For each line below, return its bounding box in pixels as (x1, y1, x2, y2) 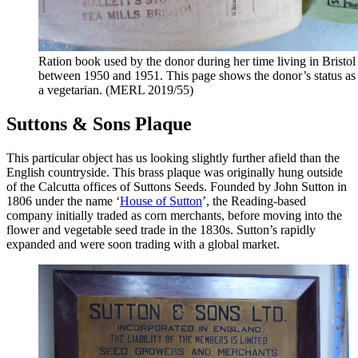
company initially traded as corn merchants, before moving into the (6, 208, 342, 222)
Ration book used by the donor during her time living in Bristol (38, 54, 356, 68)
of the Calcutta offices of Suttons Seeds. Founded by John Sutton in (6, 179, 347, 193)
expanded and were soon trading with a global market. (6, 237, 280, 251)
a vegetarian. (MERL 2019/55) (38, 82, 193, 97)
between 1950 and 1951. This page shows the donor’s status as (38, 68, 356, 82)
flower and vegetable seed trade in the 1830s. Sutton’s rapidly (6, 222, 316, 237)
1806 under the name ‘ (6, 193, 120, 208)
